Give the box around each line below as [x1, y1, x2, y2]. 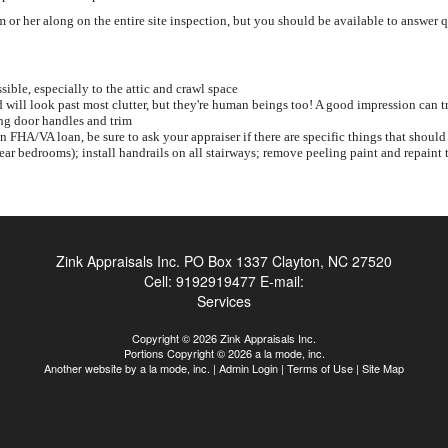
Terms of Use [287, 360, 353, 376]
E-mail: [260, 271, 304, 291]
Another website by [44, 360, 140, 376]
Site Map [362, 360, 404, 376]
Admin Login [219, 360, 278, 376]
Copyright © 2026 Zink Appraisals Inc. [132, 330, 316, 346]
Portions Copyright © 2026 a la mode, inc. [123, 345, 325, 361]
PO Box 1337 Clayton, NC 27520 [184, 251, 392, 271]
